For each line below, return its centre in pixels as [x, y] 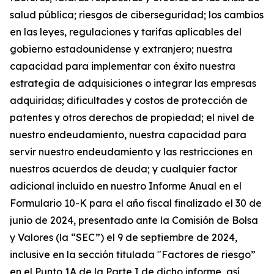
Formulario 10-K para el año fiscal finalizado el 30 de [136, 203]
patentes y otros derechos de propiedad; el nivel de [132, 117]
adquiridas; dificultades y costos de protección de [129, 100]
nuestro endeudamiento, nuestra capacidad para [128, 134]
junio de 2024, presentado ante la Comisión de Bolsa [134, 220]
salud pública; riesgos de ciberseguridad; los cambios [137, 14]
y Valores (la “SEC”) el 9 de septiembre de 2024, [124, 237]
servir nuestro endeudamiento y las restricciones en [131, 151]
